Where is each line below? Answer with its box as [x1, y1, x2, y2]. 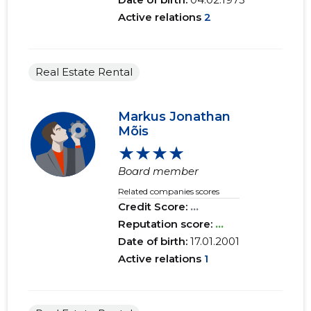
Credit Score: [118, 200, 191, 214]
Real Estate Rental [35, 65, 133, 79]
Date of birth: [118, 235, 191, 249]
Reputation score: [118, 217, 216, 231]
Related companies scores [118, 186, 220, 197]
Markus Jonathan [118, 109, 231, 125]
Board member [118, 165, 199, 178]
